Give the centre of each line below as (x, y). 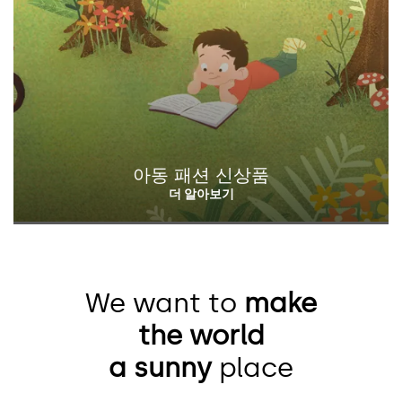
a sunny (160, 367)
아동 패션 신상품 (201, 175)
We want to (165, 303)
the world (201, 335)
